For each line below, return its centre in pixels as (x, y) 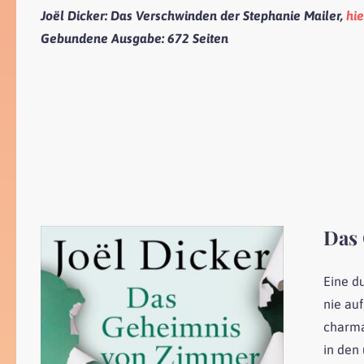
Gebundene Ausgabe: (104, 39)
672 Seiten (198, 39)
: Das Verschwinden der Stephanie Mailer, (225, 16)
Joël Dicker (73, 16)
